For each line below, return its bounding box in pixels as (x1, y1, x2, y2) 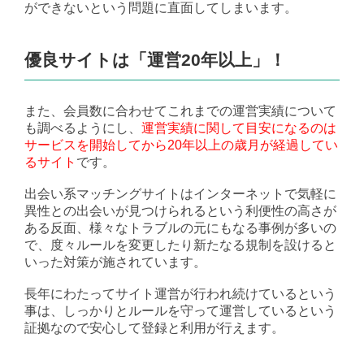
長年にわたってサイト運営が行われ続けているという (24, 287, 336, 301)
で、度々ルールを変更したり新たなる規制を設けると (24, 238, 336, 253)
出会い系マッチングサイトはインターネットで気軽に (24, 187, 336, 201)
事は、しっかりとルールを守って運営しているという (24, 304, 336, 318)
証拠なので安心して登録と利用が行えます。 (24, 321, 284, 336)
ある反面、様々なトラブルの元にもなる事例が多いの (24, 221, 336, 236)
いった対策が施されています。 (24, 255, 206, 270)
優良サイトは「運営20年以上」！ (24, 50, 286, 70)
